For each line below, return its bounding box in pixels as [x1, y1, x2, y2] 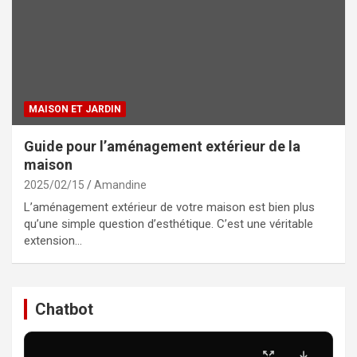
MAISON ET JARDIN [29, 103, 121, 115]
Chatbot [35, 299, 93, 319]
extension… [24, 233, 82, 248]
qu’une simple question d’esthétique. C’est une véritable [24, 216, 313, 231]
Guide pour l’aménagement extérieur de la [24, 137, 300, 155]
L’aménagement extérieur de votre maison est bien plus [24, 199, 315, 214]
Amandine [94, 178, 147, 191]
